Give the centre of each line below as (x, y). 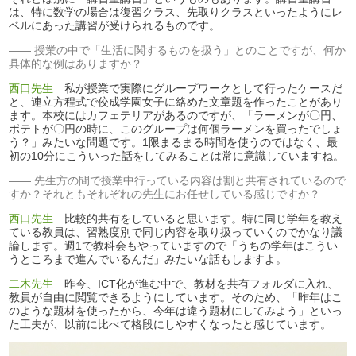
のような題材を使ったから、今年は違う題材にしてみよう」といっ (176, 310)
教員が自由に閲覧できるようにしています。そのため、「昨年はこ (176, 297)
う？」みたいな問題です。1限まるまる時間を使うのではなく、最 (174, 142)
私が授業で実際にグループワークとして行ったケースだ (198, 88)
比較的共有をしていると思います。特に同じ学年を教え (198, 218)
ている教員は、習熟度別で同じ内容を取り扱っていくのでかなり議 (176, 232)
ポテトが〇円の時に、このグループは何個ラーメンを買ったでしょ (176, 128)
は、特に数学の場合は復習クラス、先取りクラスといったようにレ (176, 12)
